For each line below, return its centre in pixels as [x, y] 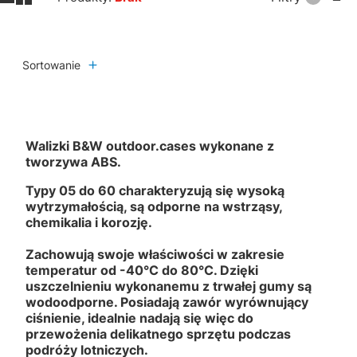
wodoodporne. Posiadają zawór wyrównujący [167, 302]
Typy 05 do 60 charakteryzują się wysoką [155, 190]
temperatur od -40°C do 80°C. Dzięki [142, 270]
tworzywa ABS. [73, 161]
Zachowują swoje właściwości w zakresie [155, 254]
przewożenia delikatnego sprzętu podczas [158, 333]
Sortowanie [51, 65]
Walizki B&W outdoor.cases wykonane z [150, 145]
